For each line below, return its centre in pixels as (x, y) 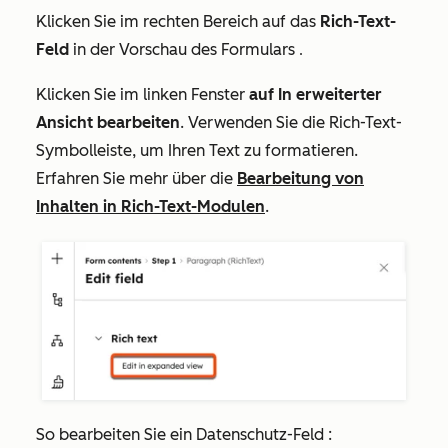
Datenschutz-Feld (260, 434)
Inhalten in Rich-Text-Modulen (150, 207)
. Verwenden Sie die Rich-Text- (291, 123)
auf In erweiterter (313, 95)
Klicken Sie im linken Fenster (140, 95)
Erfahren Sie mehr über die (136, 179)
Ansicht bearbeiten (108, 123)
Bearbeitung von (300, 179)
